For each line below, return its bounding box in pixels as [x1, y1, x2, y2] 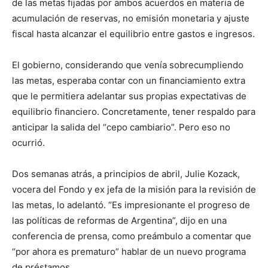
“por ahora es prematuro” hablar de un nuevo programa [12, 246, 246, 258]
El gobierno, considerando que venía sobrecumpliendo [12, 59, 243, 71]
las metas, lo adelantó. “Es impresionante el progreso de [12, 199, 250, 211]
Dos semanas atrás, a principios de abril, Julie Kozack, [12, 168, 240, 180]
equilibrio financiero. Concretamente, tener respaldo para [12, 106, 255, 118]
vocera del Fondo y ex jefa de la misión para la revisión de [12, 184, 256, 196]
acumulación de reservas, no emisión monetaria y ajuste [12, 13, 249, 25]
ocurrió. [12, 137, 45, 149]
